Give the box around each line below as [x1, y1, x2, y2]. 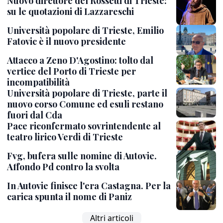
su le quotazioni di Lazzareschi [7, 5, 134, 18]
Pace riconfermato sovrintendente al [7, 120, 161, 132]
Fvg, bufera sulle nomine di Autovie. [7, 149, 157, 162]
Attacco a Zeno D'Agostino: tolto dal [7, 54, 153, 67]
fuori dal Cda [7, 109, 62, 121]
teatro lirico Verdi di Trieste [7, 131, 123, 143]
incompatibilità [7, 76, 70, 89]
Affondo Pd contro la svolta [7, 160, 119, 173]
